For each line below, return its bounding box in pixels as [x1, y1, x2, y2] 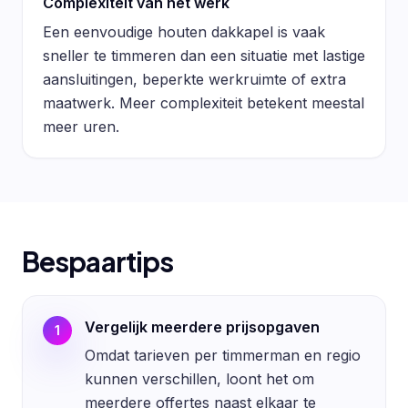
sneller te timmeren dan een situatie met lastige [42, 46, 365, 65]
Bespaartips [22, 244, 174, 280]
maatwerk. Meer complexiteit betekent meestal [42, 93, 364, 112]
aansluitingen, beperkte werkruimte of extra [42, 69, 346, 88]
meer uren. [42, 117, 119, 136]
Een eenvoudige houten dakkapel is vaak [42, 22, 325, 41]
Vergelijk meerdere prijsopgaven [84, 317, 320, 336]
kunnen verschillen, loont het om [84, 370, 314, 389]
